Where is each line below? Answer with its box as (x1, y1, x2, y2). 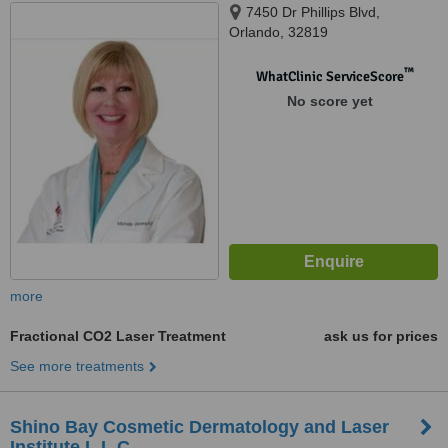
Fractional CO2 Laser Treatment (10, 328, 226, 344)
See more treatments (10, 358, 144, 374)
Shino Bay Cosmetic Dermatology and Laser (10, 417, 389, 437)
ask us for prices (324, 328, 438, 344)
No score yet (286, 93, 373, 109)
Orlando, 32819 (229, 24, 328, 40)
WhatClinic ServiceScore (255, 68, 404, 85)
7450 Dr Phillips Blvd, (246, 4, 380, 20)
